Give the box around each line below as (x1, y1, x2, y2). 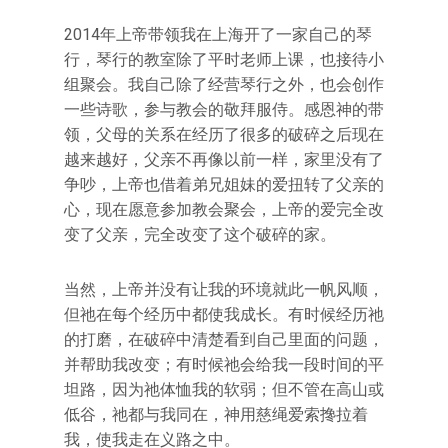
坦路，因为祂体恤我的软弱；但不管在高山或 (64, 380, 384, 399)
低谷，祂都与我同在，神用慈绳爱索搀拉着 (64, 405, 368, 424)
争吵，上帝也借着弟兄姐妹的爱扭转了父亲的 (64, 175, 384, 194)
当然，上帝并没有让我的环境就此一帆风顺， (64, 280, 384, 299)
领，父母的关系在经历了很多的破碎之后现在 (64, 125, 384, 144)
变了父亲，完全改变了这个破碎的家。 (64, 225, 336, 244)
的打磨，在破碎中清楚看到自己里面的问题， (64, 330, 384, 349)
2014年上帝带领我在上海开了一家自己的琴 (64, 25, 372, 44)
